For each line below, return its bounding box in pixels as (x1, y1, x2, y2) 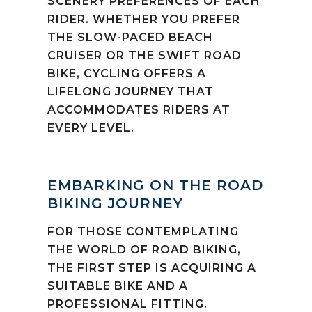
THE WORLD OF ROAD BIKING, (47, 242, 241, 256)
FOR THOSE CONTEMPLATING (47, 224, 239, 238)
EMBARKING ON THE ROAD (47, 176, 263, 194)
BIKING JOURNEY (47, 194, 183, 212)
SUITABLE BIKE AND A (47, 279, 188, 292)
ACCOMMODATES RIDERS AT (47, 102, 231, 116)
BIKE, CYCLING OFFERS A (47, 66, 206, 80)
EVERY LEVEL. (47, 120, 134, 134)
